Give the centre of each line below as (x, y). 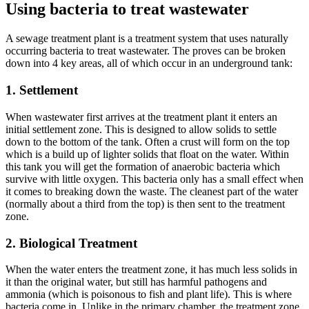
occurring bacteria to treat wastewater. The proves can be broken (146, 51)
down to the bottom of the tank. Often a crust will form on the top (148, 141)
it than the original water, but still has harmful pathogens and (136, 282)
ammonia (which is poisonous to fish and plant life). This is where (149, 295)
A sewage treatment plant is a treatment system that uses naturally (147, 39)
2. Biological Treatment (71, 243)
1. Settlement (42, 90)
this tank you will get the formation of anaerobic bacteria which (143, 166)
